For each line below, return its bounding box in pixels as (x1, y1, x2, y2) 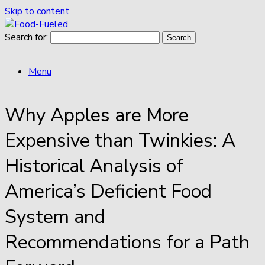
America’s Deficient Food (5, 179, 212, 205)
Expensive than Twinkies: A (5, 128, 235, 154)
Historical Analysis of (5, 153, 183, 179)
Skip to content (5, 5, 69, 18)
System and (5, 204, 105, 230)
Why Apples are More (5, 102, 189, 128)
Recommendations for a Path (5, 230, 250, 256)
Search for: (5, 31, 48, 44)
